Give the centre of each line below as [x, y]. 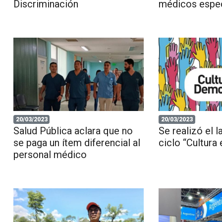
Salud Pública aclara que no [73, 131]
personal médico [50, 155]
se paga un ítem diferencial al [77, 143]
